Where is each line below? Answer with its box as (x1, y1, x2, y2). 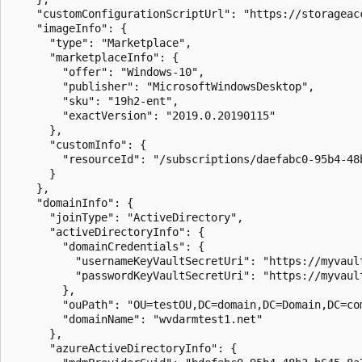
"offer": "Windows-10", (11, 65, 204, 78)
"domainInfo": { (11, 196, 133, 209)
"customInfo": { (11, 137, 146, 151)
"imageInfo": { (11, 21, 127, 35)
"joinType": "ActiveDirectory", (11, 210, 243, 224)
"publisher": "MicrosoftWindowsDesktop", (11, 79, 314, 93)
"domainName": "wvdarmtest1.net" (11, 312, 263, 326)
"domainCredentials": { (11, 239, 204, 253)
